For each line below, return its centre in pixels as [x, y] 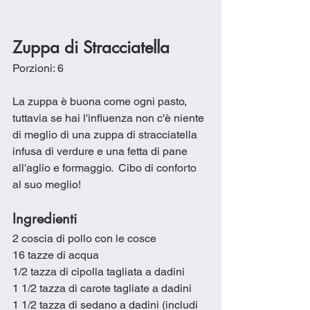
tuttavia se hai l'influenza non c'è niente [110, 118]
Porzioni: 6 [38, 69]
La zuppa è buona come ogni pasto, [101, 102]
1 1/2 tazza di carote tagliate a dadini [105, 289]
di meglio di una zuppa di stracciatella [106, 135]
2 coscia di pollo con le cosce [84, 239]
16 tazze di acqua [56, 255]
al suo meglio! [49, 185]
